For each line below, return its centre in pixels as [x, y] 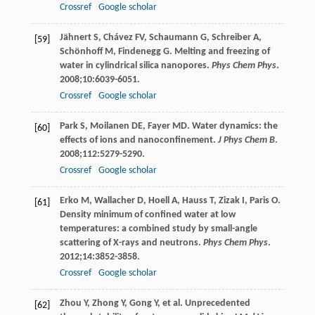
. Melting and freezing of [219, 51]
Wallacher [114, 200]
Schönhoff [81, 51]
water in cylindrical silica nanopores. [135, 65]
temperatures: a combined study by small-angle [158, 229]
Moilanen [109, 126]
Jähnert [75, 37]
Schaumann [173, 37]
